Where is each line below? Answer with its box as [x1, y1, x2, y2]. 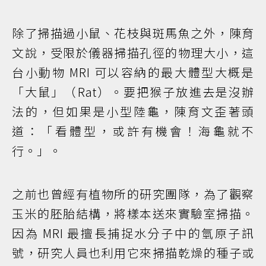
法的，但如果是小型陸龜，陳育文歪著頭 [12, 103, 254, 121]
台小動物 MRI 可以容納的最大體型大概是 [12, 64, 254, 81]
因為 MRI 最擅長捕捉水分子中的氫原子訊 [12, 224, 254, 242]
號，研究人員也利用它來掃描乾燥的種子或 [12, 244, 254, 262]
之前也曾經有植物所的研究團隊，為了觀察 [12, 185, 254, 203]
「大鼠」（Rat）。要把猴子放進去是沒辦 [12, 83, 254, 101]
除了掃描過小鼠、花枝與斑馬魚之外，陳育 [12, 24, 254, 42]
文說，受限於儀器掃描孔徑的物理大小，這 [12, 44, 254, 62]
